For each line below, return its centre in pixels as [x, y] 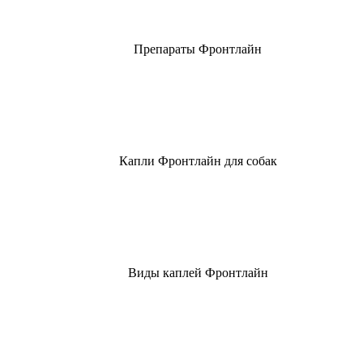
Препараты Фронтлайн [198, 49]
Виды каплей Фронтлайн [198, 272]
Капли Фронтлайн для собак [198, 160]
